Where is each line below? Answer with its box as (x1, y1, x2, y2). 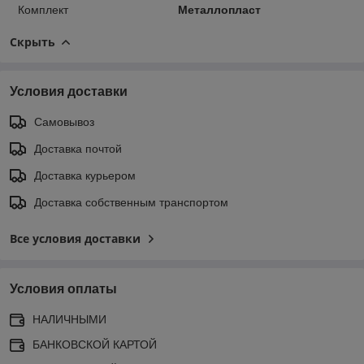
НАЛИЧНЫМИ (32, 312, 106, 326)
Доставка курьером (34, 168, 136, 182)
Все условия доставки (10, 230, 141, 246)
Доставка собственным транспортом (34, 195, 228, 209)
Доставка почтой (34, 141, 122, 155)
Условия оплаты (10, 281, 117, 296)
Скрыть (10, 33, 55, 50)
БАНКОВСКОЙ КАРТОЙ (32, 337, 157, 351)
